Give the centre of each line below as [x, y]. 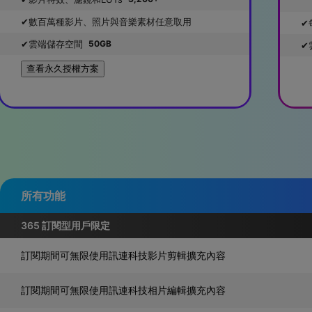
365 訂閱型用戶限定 [65, 225]
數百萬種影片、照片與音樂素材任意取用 [110, 21]
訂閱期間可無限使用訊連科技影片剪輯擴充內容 [123, 255]
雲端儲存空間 [56, 44]
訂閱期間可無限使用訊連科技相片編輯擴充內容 [123, 290]
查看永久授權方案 [63, 68]
